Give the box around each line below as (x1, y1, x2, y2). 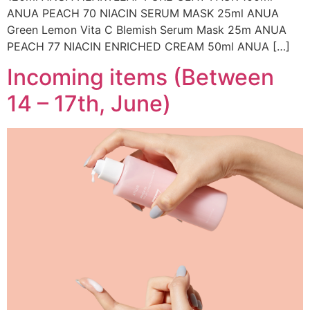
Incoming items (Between (7, 64, 274, 91)
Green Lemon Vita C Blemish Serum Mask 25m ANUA (7, 22, 286, 37)
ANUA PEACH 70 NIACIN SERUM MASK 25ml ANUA (7, 6, 279, 20)
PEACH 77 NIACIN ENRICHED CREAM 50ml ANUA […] (7, 39, 290, 53)
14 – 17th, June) (7, 90, 171, 118)
